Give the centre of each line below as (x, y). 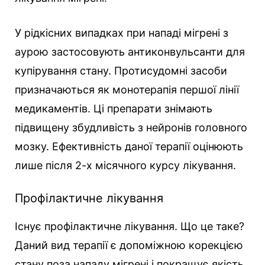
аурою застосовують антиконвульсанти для (130, 52)
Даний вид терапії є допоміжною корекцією (129, 245)
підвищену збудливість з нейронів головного (131, 128)
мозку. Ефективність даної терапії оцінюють (129, 147)
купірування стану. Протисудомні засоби (121, 71)
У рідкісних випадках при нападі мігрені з (122, 33)
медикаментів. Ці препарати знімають (114, 109)
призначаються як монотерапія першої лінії (127, 90)
